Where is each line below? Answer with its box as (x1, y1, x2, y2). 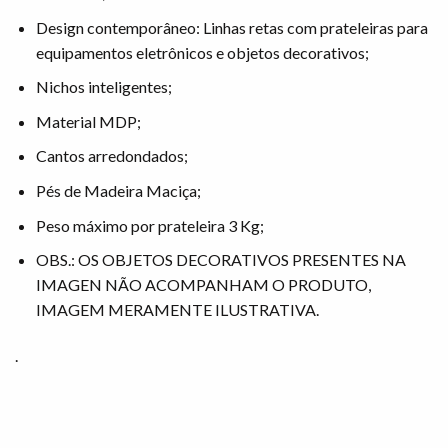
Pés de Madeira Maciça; (35, 181, 201, 201)
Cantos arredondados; (35, 146, 188, 166)
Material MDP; (35, 111, 141, 131)
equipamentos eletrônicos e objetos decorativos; (35, 42, 369, 62)
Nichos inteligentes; (35, 77, 172, 97)
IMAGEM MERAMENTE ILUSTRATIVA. (35, 300, 319, 320)
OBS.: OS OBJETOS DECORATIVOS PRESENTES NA (35, 250, 406, 270)
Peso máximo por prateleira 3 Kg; (35, 215, 264, 235)
